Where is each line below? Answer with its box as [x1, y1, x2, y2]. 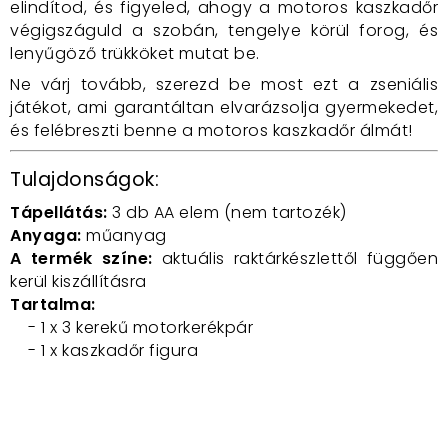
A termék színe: [10, 247, 153, 270]
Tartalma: [10, 293, 96, 316]
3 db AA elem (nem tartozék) [107, 201, 347, 224]
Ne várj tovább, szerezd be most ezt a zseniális [10, 73, 438, 96]
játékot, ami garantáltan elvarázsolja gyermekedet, [10, 96, 438, 119]
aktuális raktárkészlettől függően [152, 247, 438, 270]
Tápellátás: [10, 201, 108, 224]
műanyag [81, 224, 167, 247]
